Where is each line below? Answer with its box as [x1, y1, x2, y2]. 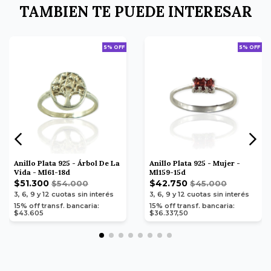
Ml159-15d [149, 167, 186, 177]
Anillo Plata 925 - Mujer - [149, 158, 240, 168]
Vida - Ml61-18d [14, 167, 70, 177]
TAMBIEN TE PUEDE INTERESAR [19, 2, 252, 21]
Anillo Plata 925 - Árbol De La [14, 158, 120, 168]
